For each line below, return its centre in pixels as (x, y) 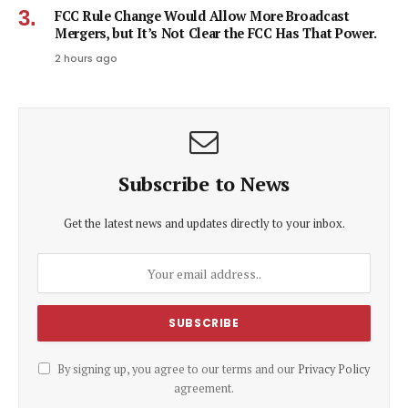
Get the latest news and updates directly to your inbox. (204, 224)
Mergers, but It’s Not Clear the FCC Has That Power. (216, 34)
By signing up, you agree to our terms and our (176, 370)
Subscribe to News (204, 184)
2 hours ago (86, 59)
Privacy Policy (334, 370)
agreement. (204, 389)
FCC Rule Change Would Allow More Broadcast (202, 16)
